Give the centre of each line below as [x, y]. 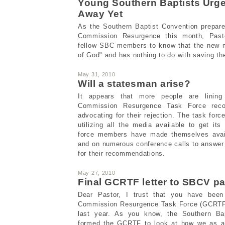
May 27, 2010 [97, 173]
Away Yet [100, 14]
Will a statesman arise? [134, 83]
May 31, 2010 [97, 74]
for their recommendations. [122, 153]
